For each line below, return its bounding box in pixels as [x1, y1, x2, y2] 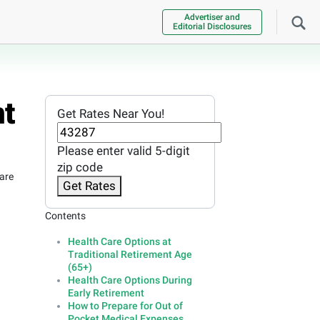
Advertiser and [184, 11, 240, 22]
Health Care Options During [67, 274, 192, 286]
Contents [44, 210, 86, 222]
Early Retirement [67, 287, 144, 299]
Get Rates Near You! [56, 106, 164, 121]
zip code [56, 160, 103, 175]
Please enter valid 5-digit [56, 144, 190, 159]
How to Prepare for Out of [67, 300, 183, 312]
